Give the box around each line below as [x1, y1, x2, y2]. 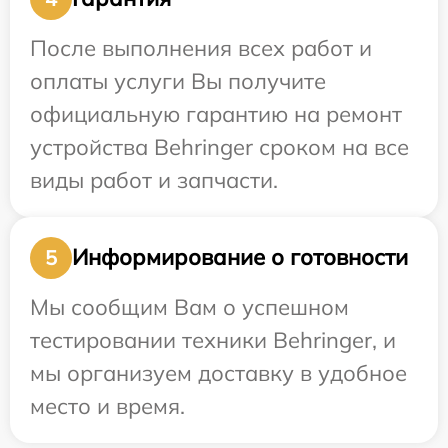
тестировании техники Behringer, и [30, 325, 396, 354]
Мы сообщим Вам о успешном [30, 292, 349, 321]
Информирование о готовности [72, 243, 408, 272]
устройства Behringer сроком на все [30, 132, 409, 161]
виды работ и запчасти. [30, 165, 278, 194]
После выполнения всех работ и [30, 33, 372, 62]
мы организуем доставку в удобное [30, 358, 407, 387]
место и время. [30, 391, 185, 420]
